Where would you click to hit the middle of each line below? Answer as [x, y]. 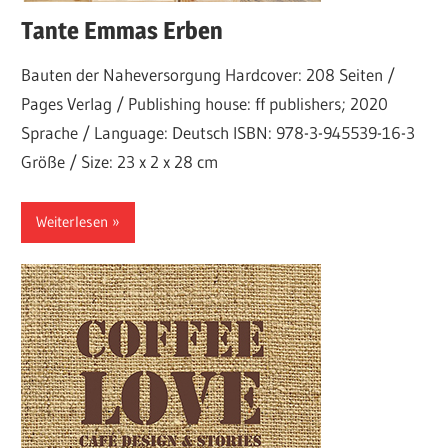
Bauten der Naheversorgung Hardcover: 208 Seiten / [208, 75]
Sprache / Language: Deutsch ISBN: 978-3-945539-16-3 [218, 133]
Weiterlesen [72, 222]
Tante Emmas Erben [122, 30]
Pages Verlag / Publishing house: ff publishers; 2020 [205, 104]
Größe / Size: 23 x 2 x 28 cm [120, 162]
